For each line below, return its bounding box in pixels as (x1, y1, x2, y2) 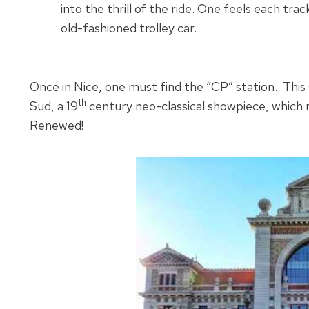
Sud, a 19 (30, 97, 78, 114)
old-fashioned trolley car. (61, 19, 197, 36)
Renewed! (30, 117, 83, 133)
